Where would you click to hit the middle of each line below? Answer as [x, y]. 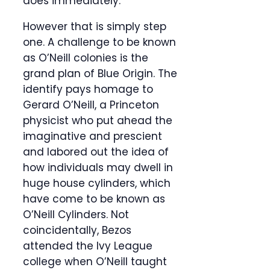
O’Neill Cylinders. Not [76, 215]
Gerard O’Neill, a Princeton [91, 105]
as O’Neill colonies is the [86, 58]
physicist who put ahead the [98, 121]
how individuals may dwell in [98, 168]
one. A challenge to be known [99, 42]
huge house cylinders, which [97, 184]
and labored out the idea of [96, 152]
